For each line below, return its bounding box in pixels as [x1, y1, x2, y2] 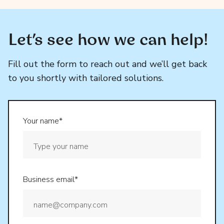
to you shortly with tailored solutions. [8, 71, 163, 84]
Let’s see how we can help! [8, 33, 208, 48]
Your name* [23, 115, 62, 126]
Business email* [23, 173, 78, 185]
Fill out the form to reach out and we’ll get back [8, 57, 207, 70]
